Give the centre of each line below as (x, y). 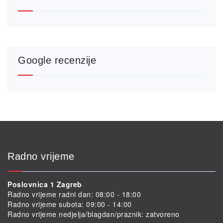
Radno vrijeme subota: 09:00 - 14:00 (70, 204)
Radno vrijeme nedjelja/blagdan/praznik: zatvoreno (94, 214)
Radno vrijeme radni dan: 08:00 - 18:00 (74, 194)
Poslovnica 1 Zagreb (45, 184)
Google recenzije (57, 60)
